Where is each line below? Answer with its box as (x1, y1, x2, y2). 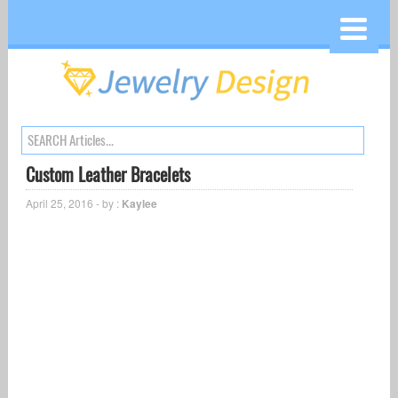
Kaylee (121, 195, 157, 212)
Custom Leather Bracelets (25, 163, 190, 187)
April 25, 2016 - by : (25, 195, 122, 211)
